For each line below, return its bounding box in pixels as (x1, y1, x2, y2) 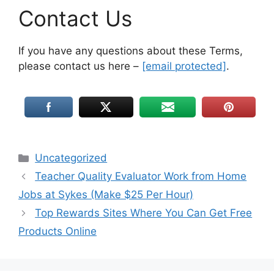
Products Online (18, 225, 97, 238)
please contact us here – (18, 59, 142, 72)
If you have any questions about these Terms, (18, 44, 243, 57)
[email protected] (142, 59, 226, 72)
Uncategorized (35, 152, 108, 165)
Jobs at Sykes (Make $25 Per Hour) (18, 188, 193, 201)
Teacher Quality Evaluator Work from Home (35, 170, 247, 183)
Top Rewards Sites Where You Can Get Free (35, 207, 253, 220)
